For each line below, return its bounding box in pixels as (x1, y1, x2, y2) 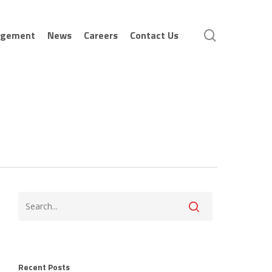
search (216, 26, 254, 43)
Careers (84, 28, 118, 42)
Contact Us (130, 28, 178, 42)
